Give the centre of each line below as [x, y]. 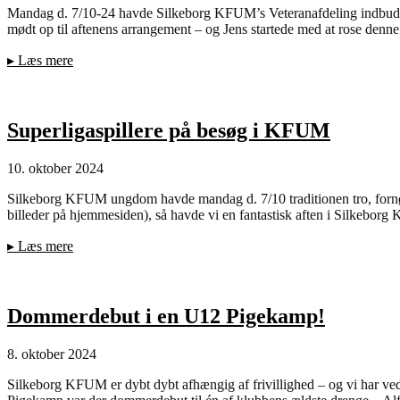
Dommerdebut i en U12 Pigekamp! [166, 317]
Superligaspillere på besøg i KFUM [169, 131]
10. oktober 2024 [55, 169]
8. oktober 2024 [52, 354]
